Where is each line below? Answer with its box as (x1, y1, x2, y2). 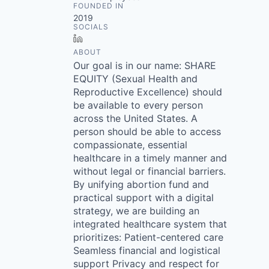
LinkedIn (87, 33, 121, 43)
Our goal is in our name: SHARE (73, 59, 216, 71)
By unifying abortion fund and (73, 178, 209, 190)
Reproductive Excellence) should (73, 86, 222, 98)
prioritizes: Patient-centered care (73, 231, 223, 243)
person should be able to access (73, 125, 221, 138)
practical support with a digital (73, 192, 214, 204)
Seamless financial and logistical (73, 244, 220, 256)
